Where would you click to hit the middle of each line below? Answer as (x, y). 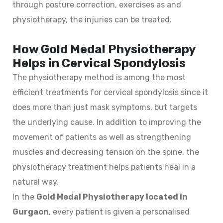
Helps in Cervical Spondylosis (99, 63)
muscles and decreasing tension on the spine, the (106, 152)
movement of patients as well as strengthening (102, 137)
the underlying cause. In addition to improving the (107, 122)
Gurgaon (31, 212)
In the (24, 197)
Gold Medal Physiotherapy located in (112, 197)
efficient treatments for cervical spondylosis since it (110, 92)
